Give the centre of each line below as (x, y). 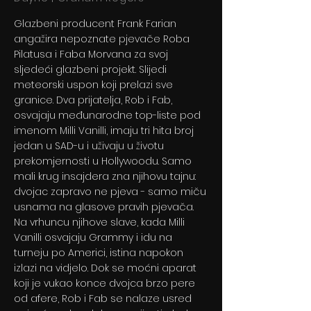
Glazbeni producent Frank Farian (95, 24)
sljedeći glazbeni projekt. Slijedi (90, 69)
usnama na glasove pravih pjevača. (104, 207)
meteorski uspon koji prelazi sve (93, 85)
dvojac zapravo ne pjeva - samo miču (110, 192)
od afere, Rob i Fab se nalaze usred (103, 299)
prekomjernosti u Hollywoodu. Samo (103, 161)
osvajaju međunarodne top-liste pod (107, 115)
